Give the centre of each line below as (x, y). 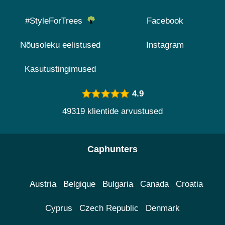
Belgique (79, 184)
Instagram (165, 45)
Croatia (189, 184)
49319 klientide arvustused (113, 111)
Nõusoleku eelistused (60, 45)
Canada (154, 184)
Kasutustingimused (60, 69)
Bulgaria (118, 184)
